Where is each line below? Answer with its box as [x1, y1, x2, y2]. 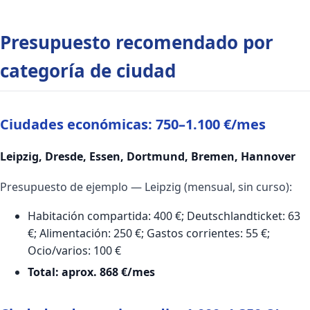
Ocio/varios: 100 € [28, 242, 121, 258]
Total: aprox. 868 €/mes [28, 264, 155, 280]
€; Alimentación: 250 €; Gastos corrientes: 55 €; [28, 225, 270, 241]
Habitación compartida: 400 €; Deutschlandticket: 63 [28, 208, 300, 224]
